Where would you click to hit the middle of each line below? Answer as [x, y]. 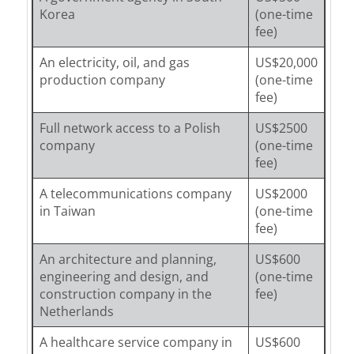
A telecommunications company [135, 193]
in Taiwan [67, 211]
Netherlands [76, 311]
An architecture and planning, [128, 259]
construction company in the [125, 294]
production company [102, 79]
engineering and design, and [124, 276]
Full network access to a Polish [130, 128]
